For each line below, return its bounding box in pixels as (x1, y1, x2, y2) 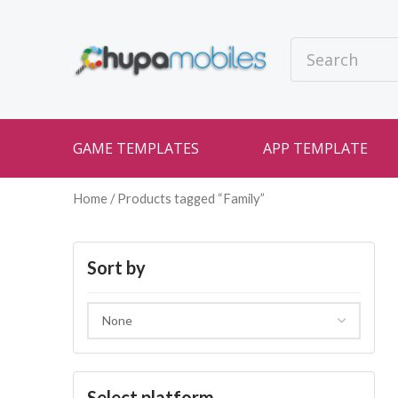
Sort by (87, 256, 146, 278)
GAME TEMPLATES (73, 139, 199, 158)
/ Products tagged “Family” (107, 190, 265, 206)
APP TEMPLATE (263, 139, 369, 158)
